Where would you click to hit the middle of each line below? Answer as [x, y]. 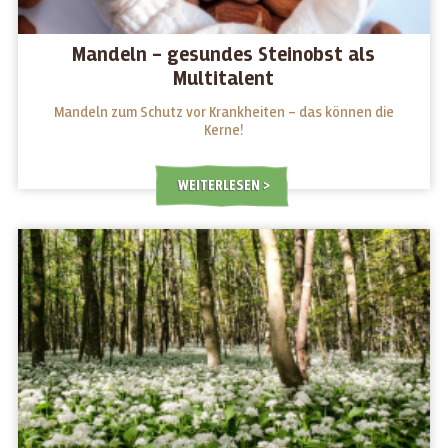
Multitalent [224, 80]
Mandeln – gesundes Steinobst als [224, 56]
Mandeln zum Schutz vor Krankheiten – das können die [223, 113]
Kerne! [223, 131]
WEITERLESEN [220, 186]
